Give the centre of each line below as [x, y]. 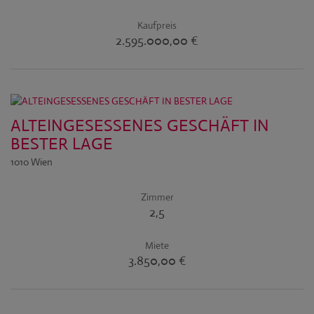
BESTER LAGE [62, 144]
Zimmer [157, 197]
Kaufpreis [157, 25]
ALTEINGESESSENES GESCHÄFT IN [140, 125]
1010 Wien [32, 162]
